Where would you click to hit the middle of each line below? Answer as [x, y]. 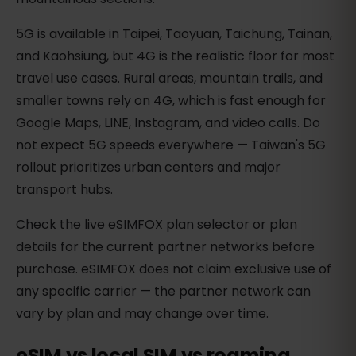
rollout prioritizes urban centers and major [148, 168]
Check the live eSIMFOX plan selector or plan [157, 225]
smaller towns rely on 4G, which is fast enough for [171, 101]
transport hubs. [64, 190]
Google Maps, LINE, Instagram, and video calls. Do [168, 123]
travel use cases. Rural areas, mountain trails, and [169, 79]
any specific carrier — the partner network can [163, 292]
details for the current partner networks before [165, 247]
